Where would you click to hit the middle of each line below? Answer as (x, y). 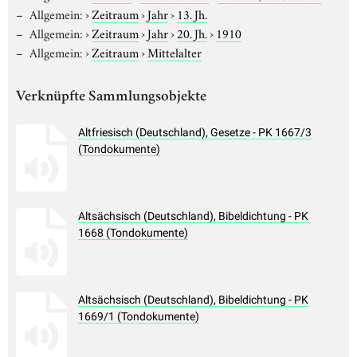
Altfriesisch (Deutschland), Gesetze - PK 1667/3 (195, 133)
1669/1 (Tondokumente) (139, 317)
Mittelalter (174, 51)
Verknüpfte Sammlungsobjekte (111, 97)
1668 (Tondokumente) (133, 233)
